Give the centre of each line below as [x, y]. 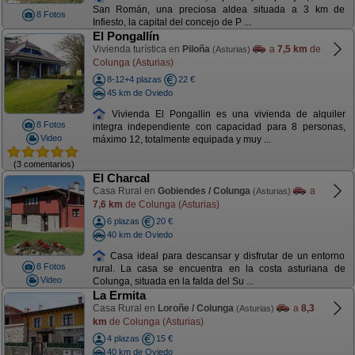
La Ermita [119, 295]
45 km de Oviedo [139, 92]
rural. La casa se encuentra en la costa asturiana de [219, 269]
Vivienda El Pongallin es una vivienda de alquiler [226, 114]
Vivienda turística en [137, 49]
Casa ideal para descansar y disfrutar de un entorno [226, 256]
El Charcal [121, 178]
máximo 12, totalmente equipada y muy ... [181, 140]
